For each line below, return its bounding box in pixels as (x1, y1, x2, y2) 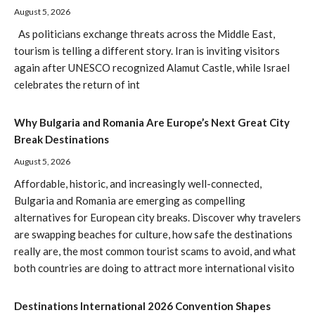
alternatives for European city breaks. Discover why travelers (14, 211, 301, 224)
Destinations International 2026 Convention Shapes (14, 300, 271, 313)
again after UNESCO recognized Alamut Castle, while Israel (14, 61, 290, 75)
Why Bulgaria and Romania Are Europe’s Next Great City (14, 116, 290, 129)
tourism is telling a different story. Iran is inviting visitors (14, 44, 280, 58)
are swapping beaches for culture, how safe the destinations (14, 228, 292, 241)
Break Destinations (14, 133, 109, 146)
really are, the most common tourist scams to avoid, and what (14, 245, 296, 258)
